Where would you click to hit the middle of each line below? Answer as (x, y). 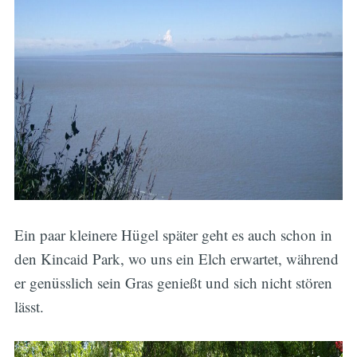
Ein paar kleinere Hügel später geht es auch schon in (173, 234)
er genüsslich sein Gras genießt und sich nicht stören (173, 282)
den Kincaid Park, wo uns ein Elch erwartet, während (176, 258)
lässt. (29, 306)
